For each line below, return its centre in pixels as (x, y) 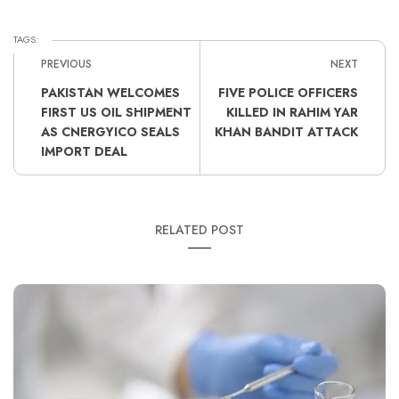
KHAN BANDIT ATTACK (286, 131)
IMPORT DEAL (84, 151)
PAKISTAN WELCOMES (110, 92)
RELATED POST (199, 229)
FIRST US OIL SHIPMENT (116, 112)
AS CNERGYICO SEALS (110, 131)
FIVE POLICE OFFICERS (288, 92)
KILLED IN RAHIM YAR (292, 112)
